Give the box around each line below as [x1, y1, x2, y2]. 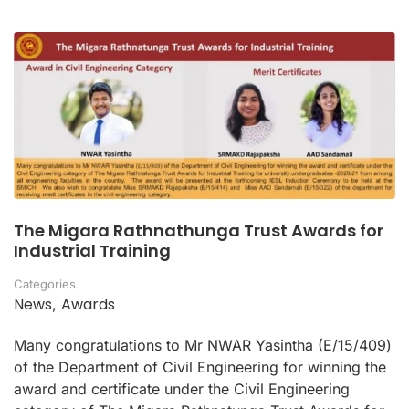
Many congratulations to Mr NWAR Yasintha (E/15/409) [14, 336, 392, 355]
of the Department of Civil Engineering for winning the [14, 358, 386, 377]
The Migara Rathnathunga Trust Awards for [14, 219, 383, 243]
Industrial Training [14, 239, 171, 263]
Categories [14, 277, 76, 292]
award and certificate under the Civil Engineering [14, 380, 350, 399]
